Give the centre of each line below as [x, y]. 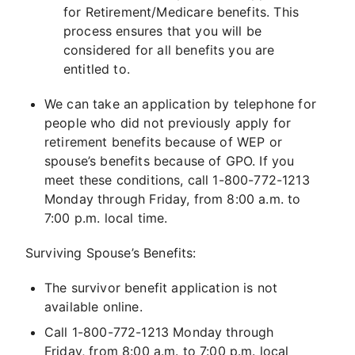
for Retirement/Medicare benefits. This [181, 12]
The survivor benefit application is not [161, 288]
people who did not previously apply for [168, 123]
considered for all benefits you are [169, 50]
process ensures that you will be [163, 31]
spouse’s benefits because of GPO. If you [170, 161]
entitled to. [97, 69]
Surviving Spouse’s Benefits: [111, 253]
